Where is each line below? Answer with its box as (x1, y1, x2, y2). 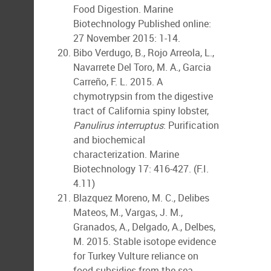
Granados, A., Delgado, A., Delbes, (73, 220, 215, 233)
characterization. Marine (73, 148, 179, 161)
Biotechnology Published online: (73, 17, 211, 30)
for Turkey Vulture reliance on (73, 249, 198, 263)
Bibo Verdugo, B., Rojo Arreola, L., (73, 46, 214, 59)
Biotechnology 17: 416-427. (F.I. (73, 162, 209, 175)
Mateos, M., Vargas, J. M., (73, 206, 183, 219)
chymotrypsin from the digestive (73, 90, 213, 103)
